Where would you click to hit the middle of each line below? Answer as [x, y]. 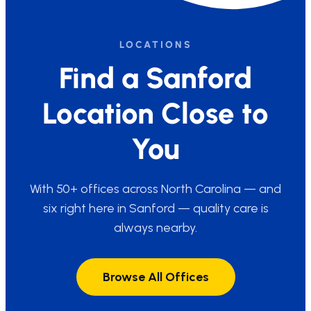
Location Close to [155, 114]
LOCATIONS [155, 45]
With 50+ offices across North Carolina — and [155, 189]
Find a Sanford [155, 78]
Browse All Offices [155, 277]
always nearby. [155, 228]
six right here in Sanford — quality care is [155, 208]
